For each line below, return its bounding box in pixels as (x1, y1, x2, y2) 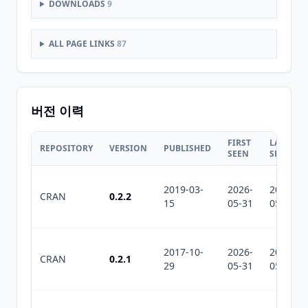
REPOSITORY (40, 142, 93, 154)
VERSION (109, 142, 147, 154)
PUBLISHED (164, 142, 211, 154)
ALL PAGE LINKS (48, 38, 117, 49)
